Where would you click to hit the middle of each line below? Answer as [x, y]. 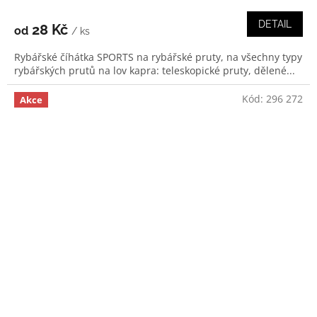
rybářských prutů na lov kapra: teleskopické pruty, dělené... [155, 71]
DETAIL [275, 24]
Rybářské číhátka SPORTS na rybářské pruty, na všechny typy [158, 57]
